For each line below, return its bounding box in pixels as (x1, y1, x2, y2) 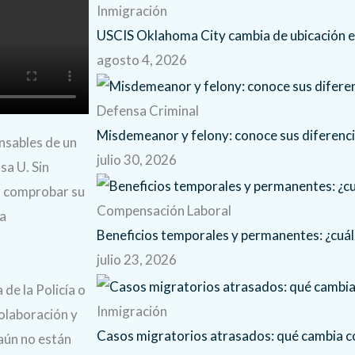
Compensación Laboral (97, 202, 231, 219)
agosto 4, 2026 (97, 51, 187, 68)
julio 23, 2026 (97, 251, 177, 269)
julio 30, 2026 (97, 151, 177, 169)
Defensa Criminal (97, 102, 199, 120)
